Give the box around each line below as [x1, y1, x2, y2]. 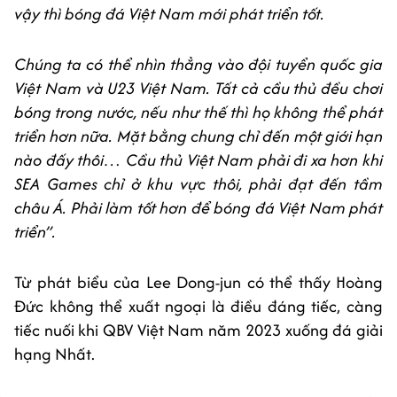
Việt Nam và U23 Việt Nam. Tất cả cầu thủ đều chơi [14, 76, 383, 101]
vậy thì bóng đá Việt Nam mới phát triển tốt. [14, 2, 324, 27]
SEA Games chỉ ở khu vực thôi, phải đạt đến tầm [14, 172, 383, 197]
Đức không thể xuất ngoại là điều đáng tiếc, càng [14, 294, 383, 319]
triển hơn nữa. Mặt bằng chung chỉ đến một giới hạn [14, 124, 383, 149]
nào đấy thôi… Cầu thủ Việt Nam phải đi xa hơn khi [14, 148, 383, 173]
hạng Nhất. [14, 342, 95, 367]
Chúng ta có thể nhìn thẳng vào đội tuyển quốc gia [14, 52, 383, 77]
